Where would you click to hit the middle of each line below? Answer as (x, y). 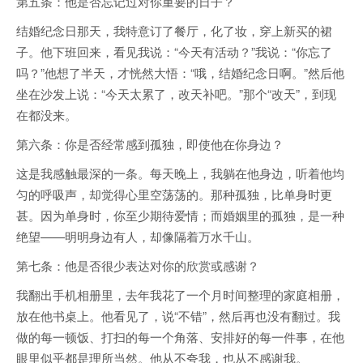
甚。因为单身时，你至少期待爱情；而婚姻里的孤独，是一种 (180, 216)
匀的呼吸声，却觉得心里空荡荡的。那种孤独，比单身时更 (174, 194)
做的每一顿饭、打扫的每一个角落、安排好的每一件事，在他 (180, 337)
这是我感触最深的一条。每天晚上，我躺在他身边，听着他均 (180, 173)
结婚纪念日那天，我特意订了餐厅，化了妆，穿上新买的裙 (174, 31)
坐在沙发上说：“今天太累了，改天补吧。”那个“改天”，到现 (176, 94)
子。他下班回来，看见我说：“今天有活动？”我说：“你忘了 (174, 52)
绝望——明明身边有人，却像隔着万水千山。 (138, 237)
